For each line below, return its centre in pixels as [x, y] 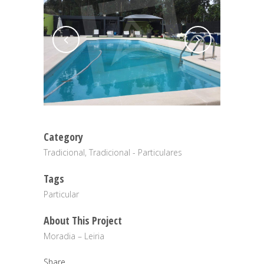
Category [63, 137]
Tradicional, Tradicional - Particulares [113, 152]
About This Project [83, 220]
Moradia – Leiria [74, 236]
